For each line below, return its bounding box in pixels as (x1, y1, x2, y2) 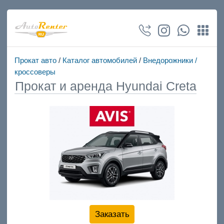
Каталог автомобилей (62, 56, 137, 65)
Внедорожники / (142, 56, 197, 65)
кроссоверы (14, 67, 55, 76)
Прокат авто (14, 56, 56, 65)
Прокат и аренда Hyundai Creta (14, 79, 196, 93)
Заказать (94, 209, 129, 219)
